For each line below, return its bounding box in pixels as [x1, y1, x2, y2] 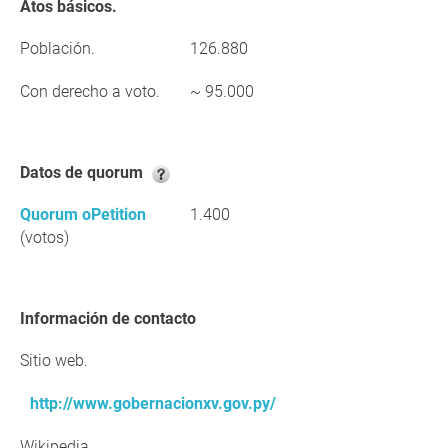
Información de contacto [25, 309, 196, 328]
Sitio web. [20, 351, 88, 370]
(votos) [20, 228, 69, 247]
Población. [20, 39, 95, 58]
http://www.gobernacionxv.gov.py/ [30, 394, 276, 413]
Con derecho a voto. [20, 82, 160, 101]
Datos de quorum [30, 163, 147, 182]
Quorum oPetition [20, 205, 146, 224]
